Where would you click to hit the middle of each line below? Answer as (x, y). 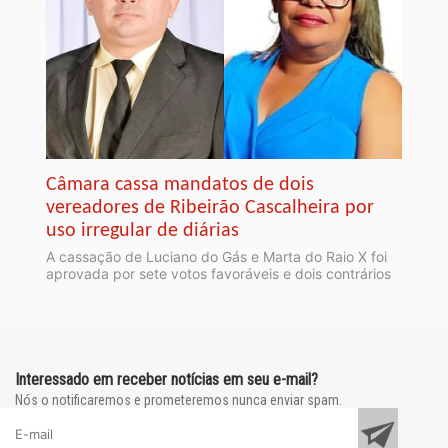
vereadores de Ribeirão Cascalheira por (210, 208)
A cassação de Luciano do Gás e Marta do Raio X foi (216, 257)
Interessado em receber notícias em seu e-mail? (166, 380)
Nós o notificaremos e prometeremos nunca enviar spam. (178, 400)
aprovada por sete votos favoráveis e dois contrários (218, 274)
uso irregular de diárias (142, 231)
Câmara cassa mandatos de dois (180, 185)
